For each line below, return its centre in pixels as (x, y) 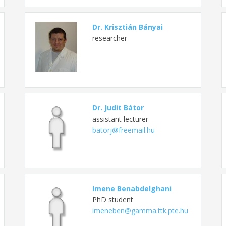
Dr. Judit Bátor (118, 107)
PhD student (112, 199)
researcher (109, 38)
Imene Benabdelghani (132, 188)
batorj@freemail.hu (123, 130)
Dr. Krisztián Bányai (127, 27)
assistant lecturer (120, 119)
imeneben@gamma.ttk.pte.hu (140, 210)
